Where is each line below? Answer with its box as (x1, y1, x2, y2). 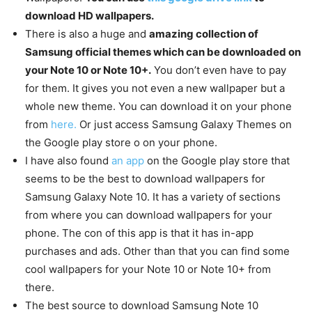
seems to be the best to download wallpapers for (25, 171, 265, 185)
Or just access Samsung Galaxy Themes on (77, 117, 292, 131)
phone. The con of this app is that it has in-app (25, 226, 253, 240)
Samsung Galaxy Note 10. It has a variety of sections (25, 189, 281, 203)
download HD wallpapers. (25, 8, 154, 22)
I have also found (25, 153, 111, 167)
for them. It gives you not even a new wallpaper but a (25, 81, 285, 95)
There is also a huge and (25, 26, 149, 40)
